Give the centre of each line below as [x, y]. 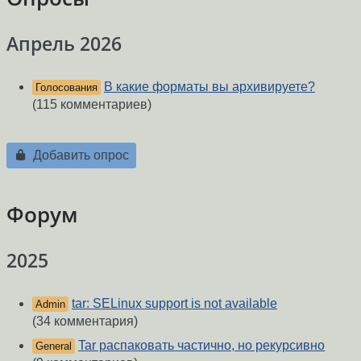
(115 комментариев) [92, 105]
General [54, 346]
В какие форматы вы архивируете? [210, 87]
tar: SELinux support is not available [174, 304]
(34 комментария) [85, 322]
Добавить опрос [79, 155]
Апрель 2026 [64, 43]
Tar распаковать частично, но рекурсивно [201, 346]
